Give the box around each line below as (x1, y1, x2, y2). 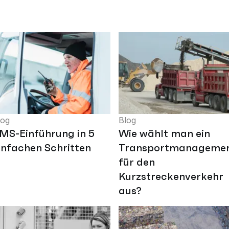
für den (119, 155, 155, 169)
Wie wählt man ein (119, 126, 210, 140)
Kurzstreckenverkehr (119, 169, 223, 183)
